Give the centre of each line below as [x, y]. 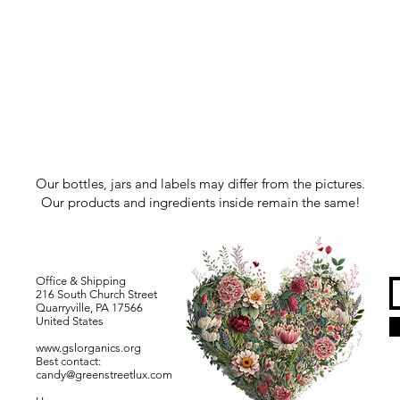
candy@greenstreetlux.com [104, 374]
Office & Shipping [81, 280]
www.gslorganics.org [88, 347]
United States [70, 321]
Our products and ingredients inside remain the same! [200, 202]
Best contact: [68, 361]
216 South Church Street [96, 294]
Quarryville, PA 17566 [89, 307]
